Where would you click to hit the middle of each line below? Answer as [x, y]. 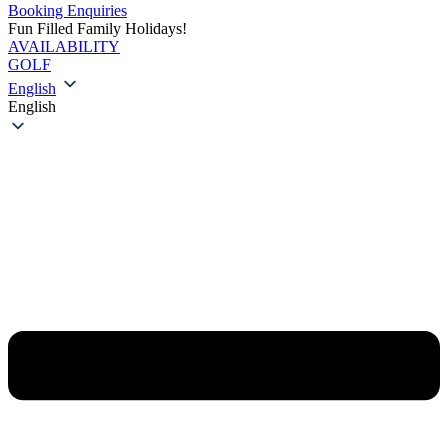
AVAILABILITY [64, 46]
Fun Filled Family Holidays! [97, 28]
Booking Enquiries [67, 10]
